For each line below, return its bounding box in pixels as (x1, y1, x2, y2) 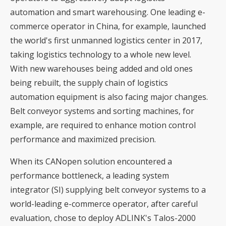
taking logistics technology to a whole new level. (10, 49, 191, 61)
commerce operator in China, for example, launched (10, 21, 206, 32)
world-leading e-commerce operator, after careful (10, 198, 198, 210)
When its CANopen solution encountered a (10, 156, 172, 167)
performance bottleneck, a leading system (10, 170, 169, 182)
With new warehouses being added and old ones (10, 63, 193, 75)
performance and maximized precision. (10, 134, 156, 145)
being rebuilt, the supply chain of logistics (10, 77, 168, 89)
